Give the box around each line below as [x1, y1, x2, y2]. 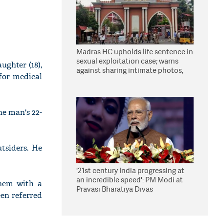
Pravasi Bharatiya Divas [76, 184, 153, 194]
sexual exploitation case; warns [76, 56, 178, 66]
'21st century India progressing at [76, 165, 184, 175]
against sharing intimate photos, [76, 65, 183, 75]
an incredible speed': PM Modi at [76, 175, 183, 185]
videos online [76, 74, 121, 85]
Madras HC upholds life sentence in [76, 46, 193, 57]
